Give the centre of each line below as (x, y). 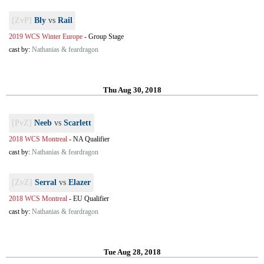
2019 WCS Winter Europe (46, 37)
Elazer (80, 182)
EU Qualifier (91, 199)
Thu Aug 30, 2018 (132, 90)
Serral (46, 182)
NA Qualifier (91, 139)
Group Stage (106, 37)
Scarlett (77, 123)
